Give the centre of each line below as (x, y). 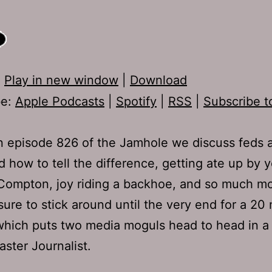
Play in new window (61, 80)
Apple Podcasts (60, 101)
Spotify (136, 101)
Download (158, 80)
